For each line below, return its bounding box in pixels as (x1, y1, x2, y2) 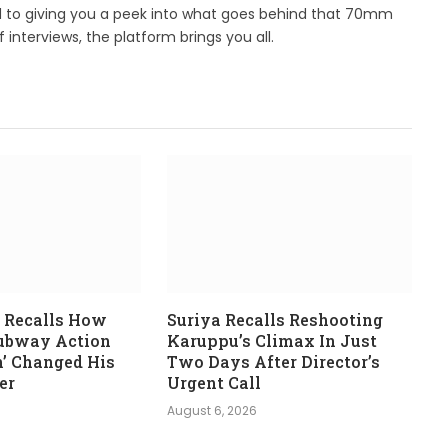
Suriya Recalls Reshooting (166, 308, 383, 330)
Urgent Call (166, 371, 261, 393)
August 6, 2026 (166, 401, 257, 419)
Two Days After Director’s (166, 350, 380, 372)
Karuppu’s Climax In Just (166, 329, 377, 351)
